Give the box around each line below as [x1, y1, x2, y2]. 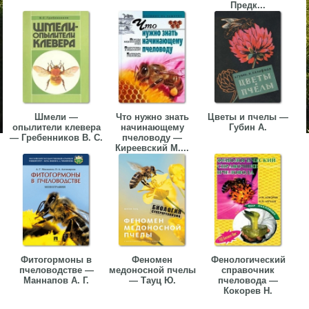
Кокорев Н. [223, 286, 273, 297]
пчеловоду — [122, 132, 183, 143]
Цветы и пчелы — [208, 112, 289, 123]
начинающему [120, 122, 184, 133]
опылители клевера [12, 122, 101, 133]
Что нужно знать [115, 112, 189, 123]
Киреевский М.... [115, 143, 190, 154]
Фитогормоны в [21, 255, 92, 266]
